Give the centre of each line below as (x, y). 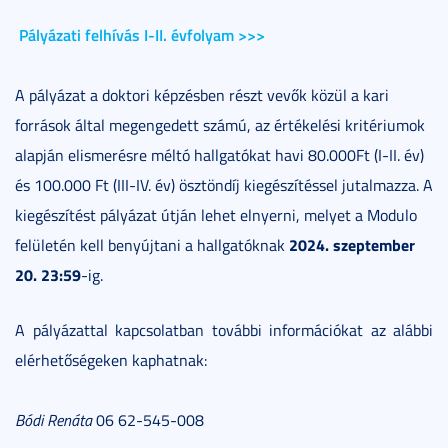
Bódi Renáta (53, 420)
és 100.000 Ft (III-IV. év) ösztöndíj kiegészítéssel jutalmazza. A (224, 185)
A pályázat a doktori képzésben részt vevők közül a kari (202, 95)
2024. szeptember (352, 244)
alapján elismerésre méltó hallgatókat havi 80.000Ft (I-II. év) (219, 155)
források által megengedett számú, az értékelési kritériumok (220, 125)
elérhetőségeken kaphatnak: (111, 360)
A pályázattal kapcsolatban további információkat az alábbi (224, 330)
